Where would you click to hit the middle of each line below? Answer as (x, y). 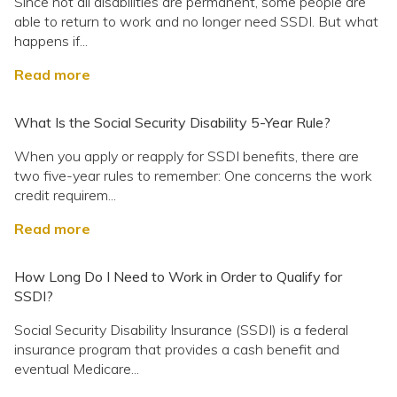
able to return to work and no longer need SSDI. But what (196, 22)
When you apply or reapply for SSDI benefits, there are (187, 156)
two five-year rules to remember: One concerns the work (193, 176)
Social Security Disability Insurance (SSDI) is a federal (181, 330)
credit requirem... (65, 195)
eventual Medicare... (77, 369)
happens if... (51, 41)
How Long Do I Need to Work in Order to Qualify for (178, 277)
